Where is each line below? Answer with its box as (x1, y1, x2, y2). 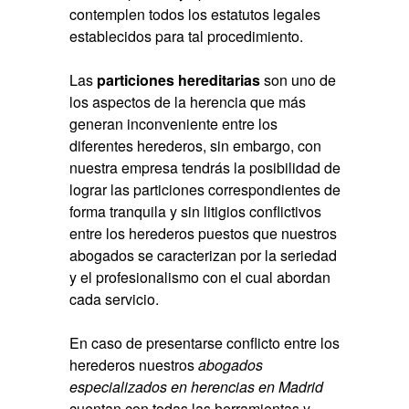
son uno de (260, 69, 337, 91)
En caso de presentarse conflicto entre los (69, 332, 341, 354)
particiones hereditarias (97, 69, 261, 91)
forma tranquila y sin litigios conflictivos (69, 201, 322, 223)
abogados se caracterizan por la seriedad (69, 245, 338, 267)
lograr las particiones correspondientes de (69, 179, 341, 201)
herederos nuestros (69, 354, 199, 376)
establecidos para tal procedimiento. (69, 26, 304, 47)
